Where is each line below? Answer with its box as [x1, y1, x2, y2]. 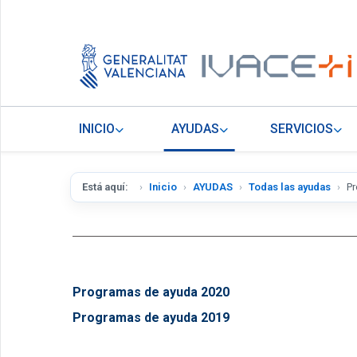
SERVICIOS [270, 121, 334, 137]
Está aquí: [82, 181, 133, 194]
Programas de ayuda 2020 [73, 284, 229, 300]
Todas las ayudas [249, 181, 331, 194]
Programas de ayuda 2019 [73, 310, 229, 326]
